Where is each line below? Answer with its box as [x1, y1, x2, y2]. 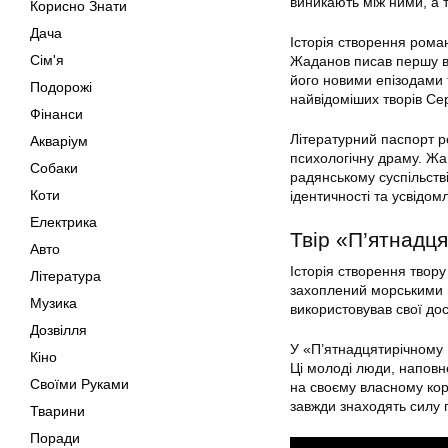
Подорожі [30, 79, 92, 95]
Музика [30, 295, 77, 311]
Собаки [30, 160, 78, 176]
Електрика [30, 214, 97, 230]
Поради [30, 430, 80, 446]
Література [30, 268, 101, 284]
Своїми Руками [30, 376, 129, 392]
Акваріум [30, 133, 88, 149]
